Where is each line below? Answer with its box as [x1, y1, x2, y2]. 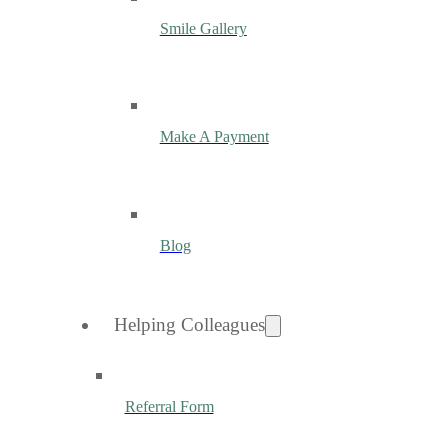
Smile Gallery [159, 19, 247, 38]
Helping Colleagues [113, 314, 265, 336]
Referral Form [124, 398, 214, 416]
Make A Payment [159, 128, 269, 147]
